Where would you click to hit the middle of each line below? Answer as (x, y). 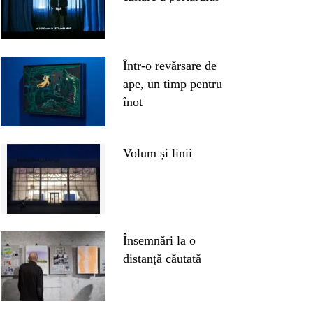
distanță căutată (162, 258)
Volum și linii (158, 153)
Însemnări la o (159, 240)
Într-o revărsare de (170, 65)
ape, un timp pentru (173, 83)
